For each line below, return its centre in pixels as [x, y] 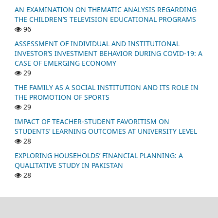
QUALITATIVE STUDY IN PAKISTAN [69, 165]
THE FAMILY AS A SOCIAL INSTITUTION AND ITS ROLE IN [107, 87]
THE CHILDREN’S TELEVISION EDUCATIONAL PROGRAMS [105, 19]
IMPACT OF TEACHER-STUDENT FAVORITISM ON [92, 121]
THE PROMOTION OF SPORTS [62, 97]
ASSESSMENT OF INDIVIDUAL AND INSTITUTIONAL [97, 43]
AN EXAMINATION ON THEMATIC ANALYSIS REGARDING [106, 9]
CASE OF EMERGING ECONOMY [65, 63]
